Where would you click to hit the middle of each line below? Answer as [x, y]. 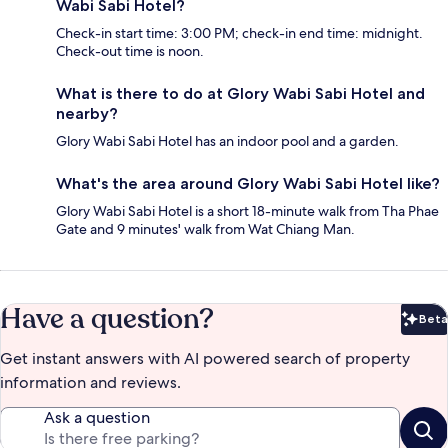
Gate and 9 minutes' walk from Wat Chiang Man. [205, 229]
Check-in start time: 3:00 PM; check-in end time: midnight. [239, 33]
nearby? [87, 114]
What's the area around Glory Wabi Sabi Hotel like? [248, 184]
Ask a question [97, 418]
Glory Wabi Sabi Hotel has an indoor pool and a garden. [227, 141]
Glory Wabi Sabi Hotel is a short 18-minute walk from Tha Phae [247, 211]
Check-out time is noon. [130, 51]
